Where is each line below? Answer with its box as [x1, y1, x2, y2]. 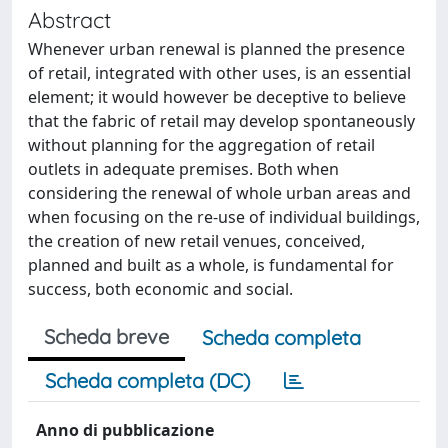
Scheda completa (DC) [45, 368, 250, 393]
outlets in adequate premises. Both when [28, 158, 339, 180]
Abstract [28, 6, 111, 33]
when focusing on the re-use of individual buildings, [28, 206, 420, 228]
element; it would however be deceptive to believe [28, 86, 406, 108]
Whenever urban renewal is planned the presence [28, 38, 405, 60]
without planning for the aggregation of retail [28, 134, 375, 156]
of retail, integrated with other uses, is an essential [28, 62, 411, 84]
